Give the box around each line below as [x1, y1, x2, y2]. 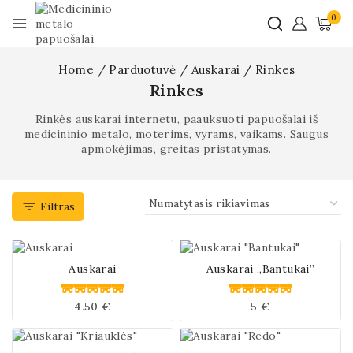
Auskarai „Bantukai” [206, 262, 315, 276]
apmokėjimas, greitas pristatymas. [81, 142, 272, 156]
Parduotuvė [109, 62, 176, 77]
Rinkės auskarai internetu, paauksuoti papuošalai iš [35, 112, 318, 126]
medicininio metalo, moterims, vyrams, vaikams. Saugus [24, 127, 329, 141]
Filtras [40, 199, 75, 214]
